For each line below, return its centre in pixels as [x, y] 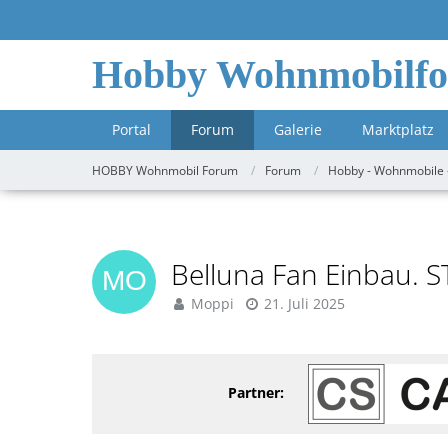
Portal [131, 129]
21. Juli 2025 [304, 303]
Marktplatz [398, 129]
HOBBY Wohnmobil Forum [165, 170]
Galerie [298, 129]
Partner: [256, 392]
